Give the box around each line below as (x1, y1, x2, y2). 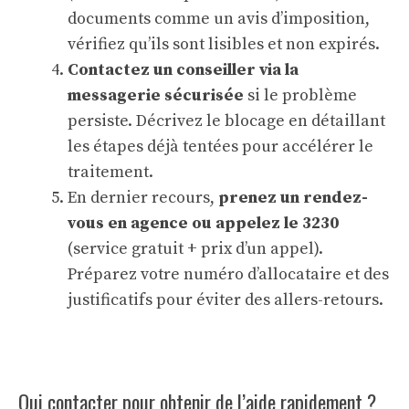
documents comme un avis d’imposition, (68, 8, 370, 30)
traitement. (68, 162, 153, 184)
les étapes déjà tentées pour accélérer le (68, 136, 373, 158)
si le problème (244, 85, 357, 107)
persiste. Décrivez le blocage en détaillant (68, 110, 385, 132)
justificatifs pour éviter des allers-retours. (68, 289, 383, 311)
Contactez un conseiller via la (68, 59, 299, 81)
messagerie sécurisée (68, 85, 244, 107)
